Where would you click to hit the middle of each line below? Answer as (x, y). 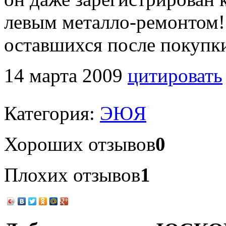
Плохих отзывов (72, 175)
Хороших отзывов (80, 144)
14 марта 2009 (63, 75)
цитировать (175, 75)
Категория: (52, 113)
